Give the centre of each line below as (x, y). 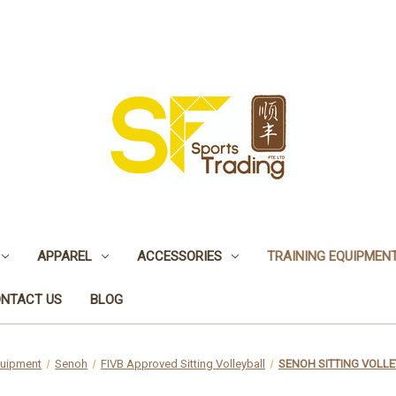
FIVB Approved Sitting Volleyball (183, 363)
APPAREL (64, 256)
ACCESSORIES (179, 256)
